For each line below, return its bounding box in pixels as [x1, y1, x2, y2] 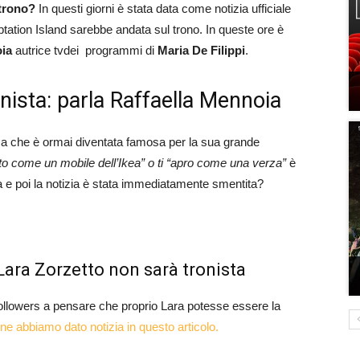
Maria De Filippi [157, 43, 245, 57]
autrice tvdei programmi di [12, 43, 157, 57]
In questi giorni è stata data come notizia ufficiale [35, 2, 291, 15]
